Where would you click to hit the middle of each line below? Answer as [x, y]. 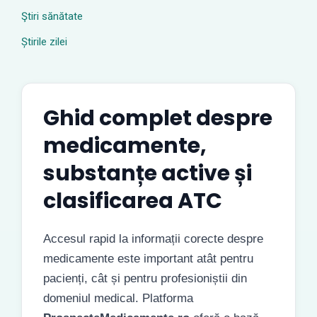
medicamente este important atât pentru [148, 259]
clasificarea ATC [133, 201]
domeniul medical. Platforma [118, 298]
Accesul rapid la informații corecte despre [153, 239]
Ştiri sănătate [52, 16]
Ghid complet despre [158, 118]
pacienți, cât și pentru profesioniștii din [145, 278]
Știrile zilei [44, 42]
